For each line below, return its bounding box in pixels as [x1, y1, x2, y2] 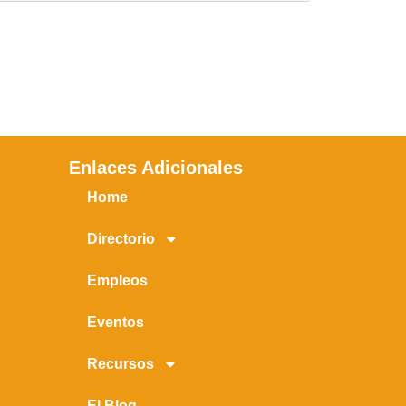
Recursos [87, 355, 154, 372]
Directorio [87, 230, 155, 246]
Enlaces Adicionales [69, 157, 243, 178]
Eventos [87, 314, 144, 330]
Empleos [87, 272, 148, 288]
